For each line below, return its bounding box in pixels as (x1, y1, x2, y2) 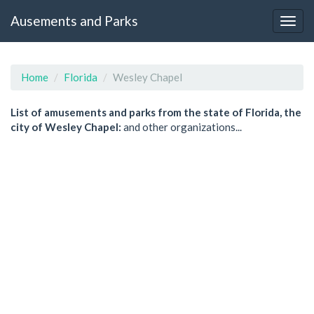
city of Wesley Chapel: (11, 121, 121, 133)
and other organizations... (121, 121, 242, 133)
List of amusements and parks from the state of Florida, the (11, 106, 301, 118)
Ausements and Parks (11, 12, 138, 29)
